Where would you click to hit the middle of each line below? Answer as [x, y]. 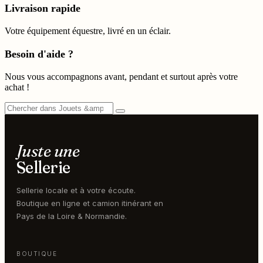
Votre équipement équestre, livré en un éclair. [88, 31]
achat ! [17, 87]
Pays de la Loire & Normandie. [72, 216]
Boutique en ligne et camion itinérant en [90, 203]
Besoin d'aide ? [39, 54]
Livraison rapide [43, 9]
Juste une [48, 151]
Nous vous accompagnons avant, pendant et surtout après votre [121, 76]
